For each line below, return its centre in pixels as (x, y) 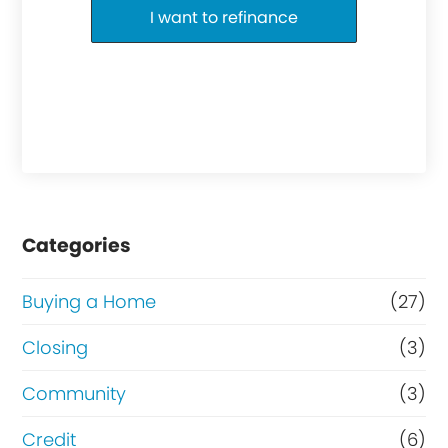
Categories (77, 245)
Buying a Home (89, 301)
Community (74, 393)
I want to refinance (224, 17)
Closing (55, 347)
